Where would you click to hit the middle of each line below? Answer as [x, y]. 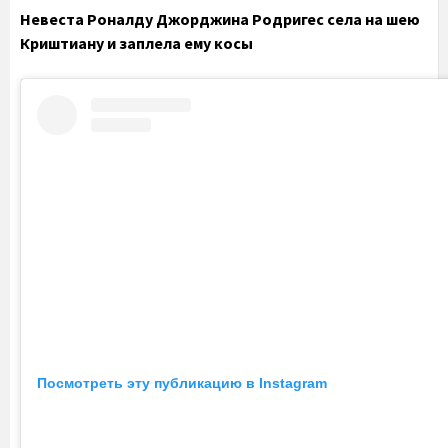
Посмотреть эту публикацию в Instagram [182, 383]
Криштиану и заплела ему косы [136, 42]
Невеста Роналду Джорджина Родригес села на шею [220, 18]
